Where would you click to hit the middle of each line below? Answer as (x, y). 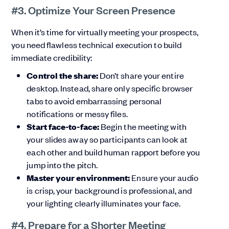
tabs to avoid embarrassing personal (94, 101)
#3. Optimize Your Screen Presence (94, 10)
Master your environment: (79, 178)
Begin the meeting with (144, 127)
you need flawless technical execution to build (97, 45)
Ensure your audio (165, 178)
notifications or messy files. (77, 114)
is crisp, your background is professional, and (109, 190)
